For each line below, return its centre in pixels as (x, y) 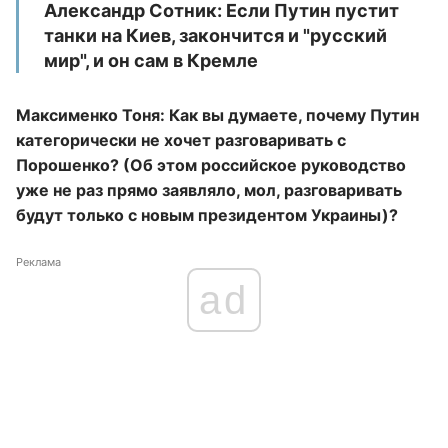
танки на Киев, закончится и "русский (215, 35)
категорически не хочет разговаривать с (181, 140)
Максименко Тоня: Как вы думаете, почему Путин (217, 115)
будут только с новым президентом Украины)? (207, 215)
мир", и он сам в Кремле (151, 60)
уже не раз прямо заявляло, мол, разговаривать (209, 190)
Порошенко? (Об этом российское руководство (211, 165)
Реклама (38, 262)
